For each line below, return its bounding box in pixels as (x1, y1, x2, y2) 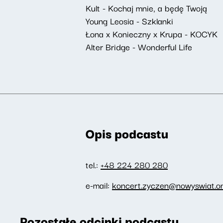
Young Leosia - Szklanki (86, 14, 173, 27)
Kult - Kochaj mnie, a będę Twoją (86, 1, 207, 14)
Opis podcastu (86, 123, 168, 143)
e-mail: (86, 178, 112, 192)
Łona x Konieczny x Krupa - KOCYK (86, 27, 218, 40)
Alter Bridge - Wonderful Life (86, 40, 192, 53)
